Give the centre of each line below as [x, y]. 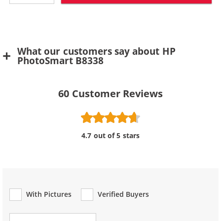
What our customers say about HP [96, 51]
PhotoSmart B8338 [61, 61]
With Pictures [49, 194]
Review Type [31, 203]
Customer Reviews [117, 93]
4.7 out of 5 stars [110, 135]
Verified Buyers [123, 194]
